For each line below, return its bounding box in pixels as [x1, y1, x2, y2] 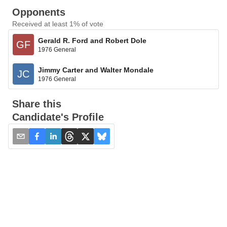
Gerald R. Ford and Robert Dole [38, 36, 146, 45]
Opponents [12, 7, 65, 18]
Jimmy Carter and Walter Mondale [38, 65, 154, 74]
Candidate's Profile [12, 111, 104, 123]
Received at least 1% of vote [12, 20, 103, 28]
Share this [12, 98, 61, 109]
